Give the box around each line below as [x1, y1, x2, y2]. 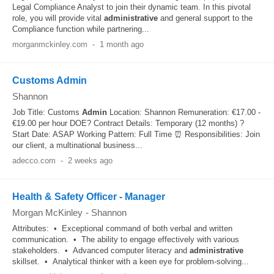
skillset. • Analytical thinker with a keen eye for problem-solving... [12, 257, 249, 266]
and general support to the [158, 13, 253, 23]
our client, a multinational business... [12, 141, 143, 150]
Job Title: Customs [12, 108, 82, 117]
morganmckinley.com [12, 40, 87, 49]
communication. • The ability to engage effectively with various [12, 235, 239, 244]
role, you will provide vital [12, 13, 104, 23]
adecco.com [12, 156, 56, 165]
